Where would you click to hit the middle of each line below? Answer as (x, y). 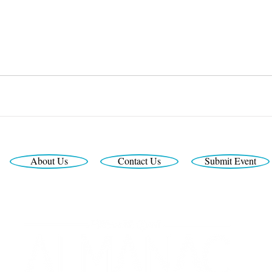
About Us (49, 161)
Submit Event (230, 161)
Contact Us (139, 161)
